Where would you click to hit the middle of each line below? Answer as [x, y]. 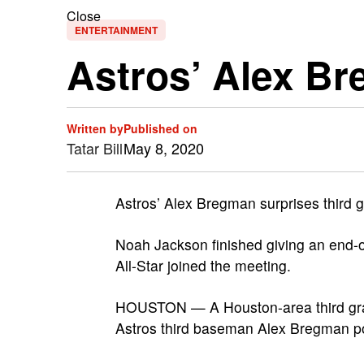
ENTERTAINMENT [116, 30]
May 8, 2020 [164, 148]
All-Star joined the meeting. [203, 265]
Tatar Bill [95, 148]
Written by [95, 128]
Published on [160, 128]
